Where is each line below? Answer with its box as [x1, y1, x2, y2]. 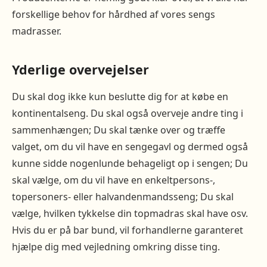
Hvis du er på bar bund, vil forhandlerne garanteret [12, 223, 243, 237]
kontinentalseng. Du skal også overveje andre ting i [12, 107, 243, 120]
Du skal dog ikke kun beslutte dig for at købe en [12, 90, 228, 103]
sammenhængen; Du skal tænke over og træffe [12, 123, 225, 136]
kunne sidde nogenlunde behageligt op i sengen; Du [12, 157, 248, 170]
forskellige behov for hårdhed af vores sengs [12, 8, 215, 21]
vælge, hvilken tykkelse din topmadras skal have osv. [12, 207, 248, 220]
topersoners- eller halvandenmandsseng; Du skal [12, 190, 234, 203]
